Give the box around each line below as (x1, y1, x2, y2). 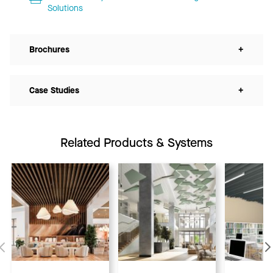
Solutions (47, 2, 83, 14)
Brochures (29, 43, 69, 55)
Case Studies (29, 84, 79, 96)
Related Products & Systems (60, 134, 213, 151)
